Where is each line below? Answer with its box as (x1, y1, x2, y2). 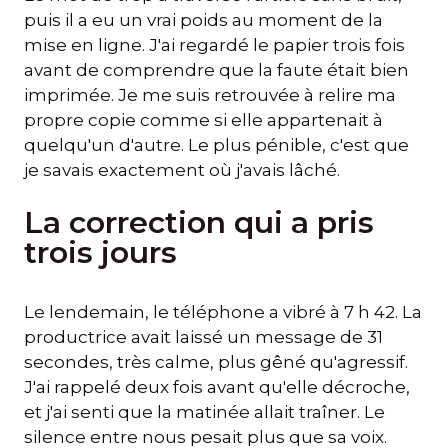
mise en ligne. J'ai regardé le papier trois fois (24, 34, 405, 55)
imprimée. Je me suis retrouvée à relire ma (24, 84, 396, 105)
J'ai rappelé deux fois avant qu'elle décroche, (24, 377, 410, 398)
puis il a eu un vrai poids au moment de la (24, 9, 383, 30)
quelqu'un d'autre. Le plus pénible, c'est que (24, 134, 409, 155)
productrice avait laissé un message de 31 (24, 327, 383, 348)
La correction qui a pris (24, 204, 374, 242)
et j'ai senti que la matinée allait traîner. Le (24, 402, 385, 423)
